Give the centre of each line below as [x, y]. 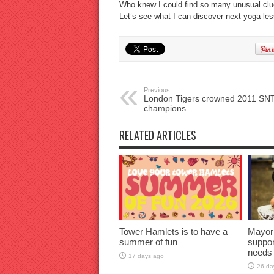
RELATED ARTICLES [157, 135]
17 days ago [146, 256]
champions [165, 108]
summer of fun [148, 242]
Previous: [157, 90]
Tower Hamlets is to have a [173, 231]
